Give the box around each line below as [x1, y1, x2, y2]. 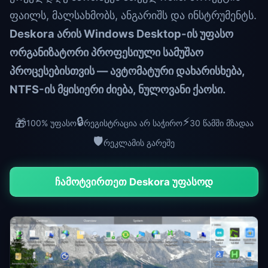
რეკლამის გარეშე [103, 138, 175, 148]
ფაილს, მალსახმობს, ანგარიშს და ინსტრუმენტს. [10, 8, 257, 22]
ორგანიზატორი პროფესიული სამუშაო [10, 45, 203, 59]
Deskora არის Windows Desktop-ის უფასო [10, 27, 233, 40]
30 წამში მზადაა [189, 118, 254, 128]
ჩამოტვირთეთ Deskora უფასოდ [55, 176, 213, 188]
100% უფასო [26, 118, 77, 128]
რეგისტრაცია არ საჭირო [83, 118, 182, 128]
